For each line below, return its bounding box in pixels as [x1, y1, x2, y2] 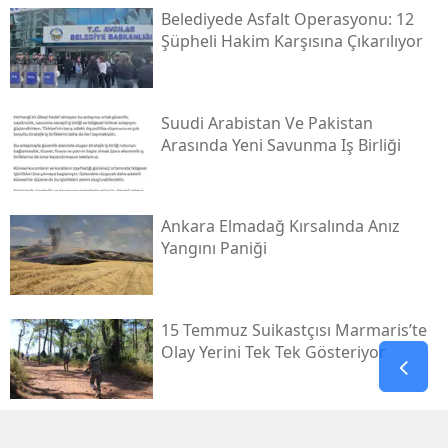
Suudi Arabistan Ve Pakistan [160, 111, 373, 134]
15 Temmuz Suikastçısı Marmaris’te [160, 318, 427, 341]
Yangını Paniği [160, 237, 267, 260]
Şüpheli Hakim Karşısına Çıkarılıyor [160, 29, 423, 52]
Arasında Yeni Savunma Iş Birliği [160, 133, 401, 156]
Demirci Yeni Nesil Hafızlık [160, 422, 356, 445]
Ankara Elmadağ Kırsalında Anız [160, 215, 400, 238]
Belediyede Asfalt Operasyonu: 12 [160, 7, 414, 30]
